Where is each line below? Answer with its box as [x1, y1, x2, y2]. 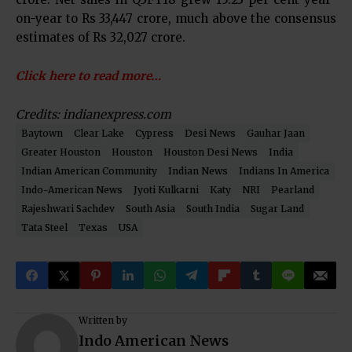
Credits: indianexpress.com [16, 107, 171, 122]
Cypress [135, 127, 174, 139]
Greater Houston [21, 146, 101, 158]
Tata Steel [21, 222, 68, 233]
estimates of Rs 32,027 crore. [16, 30, 185, 45]
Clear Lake [74, 127, 124, 139]
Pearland [271, 184, 314, 196]
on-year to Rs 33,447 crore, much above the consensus [16, 11, 336, 26]
